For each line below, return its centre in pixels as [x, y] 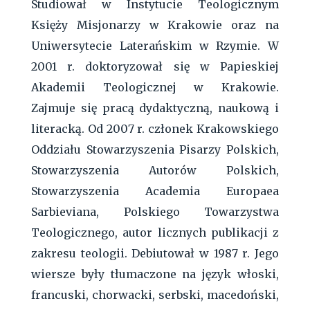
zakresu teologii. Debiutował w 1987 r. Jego [155, 253]
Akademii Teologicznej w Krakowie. [155, 87]
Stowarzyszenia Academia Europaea [155, 191]
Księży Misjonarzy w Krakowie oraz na [155, 25]
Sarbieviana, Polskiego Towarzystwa [155, 211]
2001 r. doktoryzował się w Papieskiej [155, 66]
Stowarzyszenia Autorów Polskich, [155, 170]
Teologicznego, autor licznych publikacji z [155, 232]
